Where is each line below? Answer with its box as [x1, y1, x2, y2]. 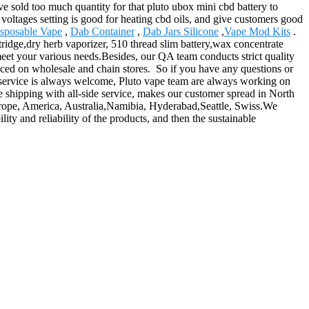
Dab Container [70, 25, 134, 37]
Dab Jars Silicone [143, 25, 219, 37]
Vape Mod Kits [224, 25, 290, 37]
